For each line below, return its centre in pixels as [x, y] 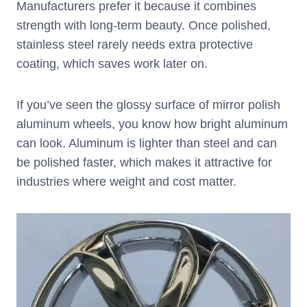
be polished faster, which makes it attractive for [144, 163]
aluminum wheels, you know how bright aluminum [152, 124]
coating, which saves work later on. [112, 64]
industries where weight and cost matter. [126, 182]
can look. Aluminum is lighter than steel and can [147, 144]
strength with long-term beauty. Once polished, [144, 26]
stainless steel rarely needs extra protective [135, 45]
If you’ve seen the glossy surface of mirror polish [148, 105]
